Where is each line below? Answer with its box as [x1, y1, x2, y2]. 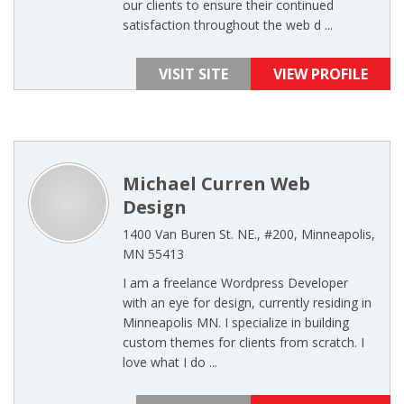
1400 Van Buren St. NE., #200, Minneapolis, [123, 225, 375, 243]
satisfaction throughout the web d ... [123, 16, 333, 33]
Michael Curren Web [123, 171, 310, 196]
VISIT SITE [159, 64, 228, 84]
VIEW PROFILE [273, 64, 368, 84]
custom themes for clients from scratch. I [123, 334, 364, 351]
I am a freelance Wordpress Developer [123, 274, 348, 291]
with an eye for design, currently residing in [123, 294, 372, 311]
